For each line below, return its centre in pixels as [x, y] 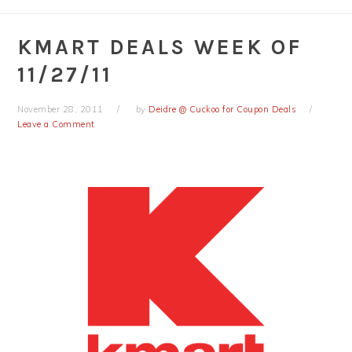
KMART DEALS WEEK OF [160, 47]
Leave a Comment [56, 124]
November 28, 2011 [60, 109]
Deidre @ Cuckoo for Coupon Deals [223, 109]
